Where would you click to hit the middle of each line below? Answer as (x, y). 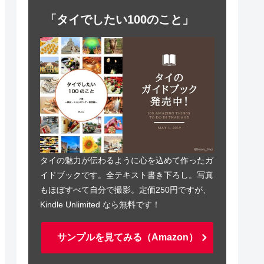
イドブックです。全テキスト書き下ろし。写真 (127, 175)
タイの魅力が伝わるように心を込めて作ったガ (127, 161)
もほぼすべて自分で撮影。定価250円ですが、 (126, 190)
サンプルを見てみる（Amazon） (127, 237)
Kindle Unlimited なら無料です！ (100, 205)
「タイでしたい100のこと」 (119, 20)
